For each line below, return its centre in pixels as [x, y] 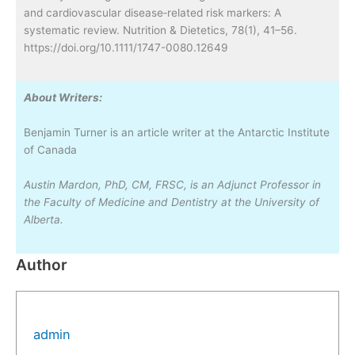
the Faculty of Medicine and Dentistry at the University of [172, 202]
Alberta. [44, 220]
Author [42, 265]
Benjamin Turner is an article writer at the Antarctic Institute [177, 133]
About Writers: [63, 98]
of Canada [50, 150]
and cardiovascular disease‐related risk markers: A [153, 12]
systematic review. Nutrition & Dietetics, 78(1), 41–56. [160, 30]
